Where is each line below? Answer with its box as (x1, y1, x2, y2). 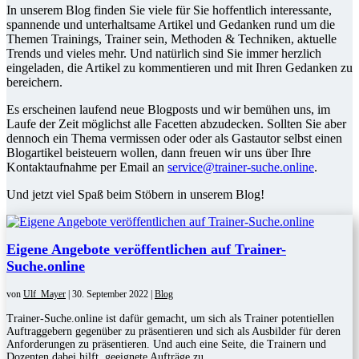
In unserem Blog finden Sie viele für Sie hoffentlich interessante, (6, 3, 332, 18)
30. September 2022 (72, 288, 148, 301)
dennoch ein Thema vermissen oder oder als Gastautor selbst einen (6, 131, 342, 146)
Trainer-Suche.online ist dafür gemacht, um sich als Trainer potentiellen (6, 313, 334, 325)
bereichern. (6, 75, 63, 90)
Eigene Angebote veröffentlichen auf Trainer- (6, 241, 286, 258)
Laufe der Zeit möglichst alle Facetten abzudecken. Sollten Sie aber (6, 117, 346, 131)
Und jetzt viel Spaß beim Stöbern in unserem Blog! (6, 188, 264, 202)
